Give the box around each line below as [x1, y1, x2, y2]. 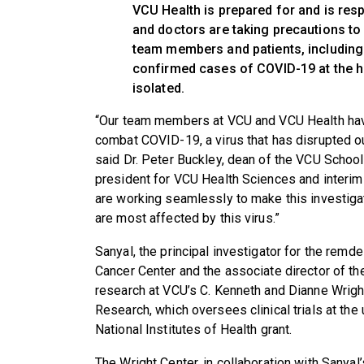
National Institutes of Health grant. [95, 321, 292, 337]
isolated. [132, 80, 184, 96]
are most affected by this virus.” [95, 210, 279, 226]
